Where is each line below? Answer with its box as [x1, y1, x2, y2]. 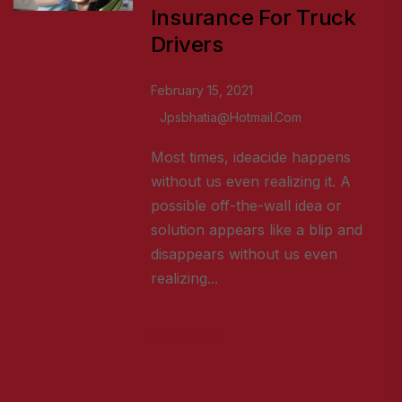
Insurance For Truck [150, 4, 356, 31]
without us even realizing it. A [150, 172, 351, 191]
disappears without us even [150, 245, 337, 264]
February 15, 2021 [150, 83, 253, 99]
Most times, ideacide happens [150, 148, 351, 167]
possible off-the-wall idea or [150, 197, 342, 215]
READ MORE [150, 328, 223, 344]
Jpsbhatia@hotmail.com [159, 109, 301, 126]
